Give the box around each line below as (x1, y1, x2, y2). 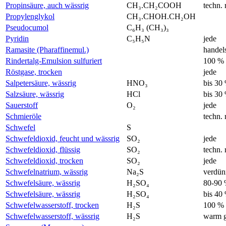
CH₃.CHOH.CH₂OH (127, 12, 196, 21)
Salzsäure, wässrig (6, 89, 64, 98)
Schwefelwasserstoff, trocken (6, 200, 99, 209)
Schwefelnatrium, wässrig (6, 167, 88, 176)
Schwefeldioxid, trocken (6, 156, 83, 165)
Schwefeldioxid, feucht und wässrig (6, 134, 120, 143)
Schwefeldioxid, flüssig (6, 145, 80, 154)
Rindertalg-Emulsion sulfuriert (6, 56, 102, 65)
